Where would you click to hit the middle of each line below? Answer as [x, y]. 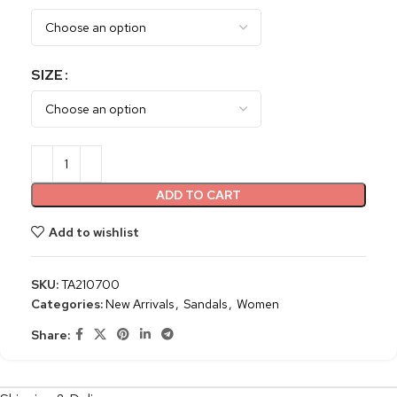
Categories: [67, 304]
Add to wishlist [93, 232]
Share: [51, 335]
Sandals [205, 304]
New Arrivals [140, 304]
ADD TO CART [198, 195]
